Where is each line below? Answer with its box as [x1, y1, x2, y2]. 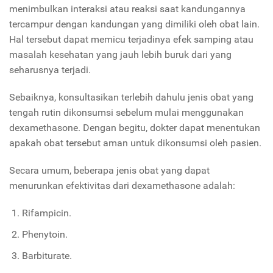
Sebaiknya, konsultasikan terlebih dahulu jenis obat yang [9, 91, 253, 104]
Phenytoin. [21, 229, 68, 241]
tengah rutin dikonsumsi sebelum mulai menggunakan [9, 107, 244, 119]
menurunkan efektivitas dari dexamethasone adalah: [9, 180, 235, 192]
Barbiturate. [21, 250, 72, 262]
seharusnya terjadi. [9, 64, 93, 76]
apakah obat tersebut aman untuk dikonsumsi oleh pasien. [9, 137, 264, 149]
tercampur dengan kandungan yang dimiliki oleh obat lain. [9, 18, 260, 30]
